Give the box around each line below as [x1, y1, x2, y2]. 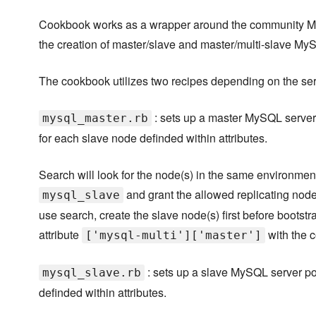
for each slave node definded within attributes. [39, 130, 267, 147]
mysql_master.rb [42, 111, 148, 126]
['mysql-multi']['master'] [85, 229, 262, 243]
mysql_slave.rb [42, 266, 141, 280]
